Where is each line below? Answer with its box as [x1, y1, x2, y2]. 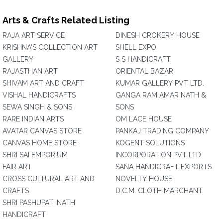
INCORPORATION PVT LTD [115, 151, 201, 159]
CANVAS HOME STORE [2, 139, 77, 147]
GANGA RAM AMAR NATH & [115, 91, 206, 99]
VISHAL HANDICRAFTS [2, 91, 76, 99]
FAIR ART [2, 163, 32, 171]
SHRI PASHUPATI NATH [2, 199, 75, 207]
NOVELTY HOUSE [115, 175, 172, 183]
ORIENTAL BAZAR [115, 67, 173, 75]
